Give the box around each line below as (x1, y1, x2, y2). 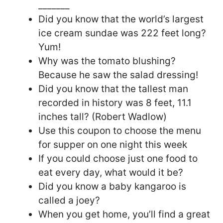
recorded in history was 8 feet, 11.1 (38, 97, 192, 109)
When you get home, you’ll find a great (38, 208, 210, 220)
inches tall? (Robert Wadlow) (38, 111, 167, 122)
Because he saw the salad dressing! (38, 69, 198, 81)
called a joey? (38, 194, 100, 206)
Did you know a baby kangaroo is (38, 180, 186, 192)
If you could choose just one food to (38, 152, 198, 164)
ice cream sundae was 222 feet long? (38, 27, 206, 39)
